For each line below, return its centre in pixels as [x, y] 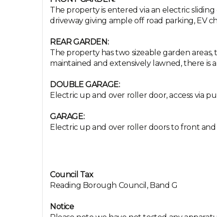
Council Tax [72, 175]
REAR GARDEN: [79, 42]
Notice [62, 207]
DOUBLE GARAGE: [85, 85]
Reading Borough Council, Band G [114, 185]
